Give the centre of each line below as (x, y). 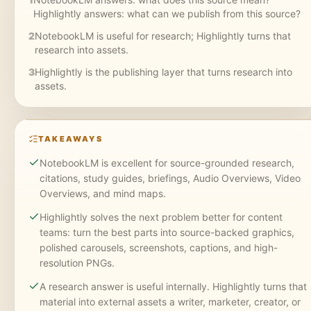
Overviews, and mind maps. (103, 193)
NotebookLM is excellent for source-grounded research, (167, 162)
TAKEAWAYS (70, 138)
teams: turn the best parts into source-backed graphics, (167, 232)
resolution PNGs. (77, 262)
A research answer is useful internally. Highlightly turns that (173, 286)
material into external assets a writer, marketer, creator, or (170, 301)
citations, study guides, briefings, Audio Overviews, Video (170, 178)
